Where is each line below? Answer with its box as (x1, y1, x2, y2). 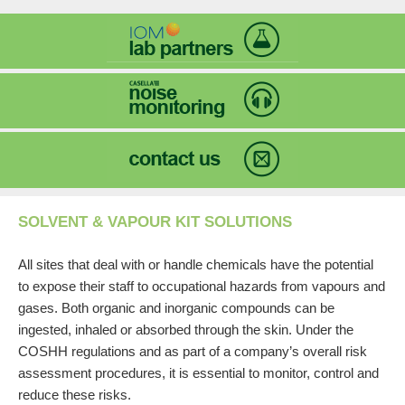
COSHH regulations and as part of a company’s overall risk (18, 343, 367, 359)
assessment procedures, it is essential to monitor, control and (18, 364, 379, 381)
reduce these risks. (18, 386, 131, 402)
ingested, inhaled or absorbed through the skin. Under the (18, 321, 353, 337)
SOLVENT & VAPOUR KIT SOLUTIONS (18, 212, 292, 231)
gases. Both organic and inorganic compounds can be (18, 299, 334, 316)
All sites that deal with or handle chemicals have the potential (18, 256, 373, 272)
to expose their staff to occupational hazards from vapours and (18, 278, 385, 294)
